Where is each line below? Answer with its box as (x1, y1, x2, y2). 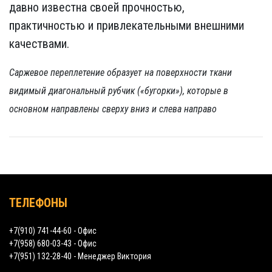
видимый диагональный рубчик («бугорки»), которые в (9, 85, 228, 97)
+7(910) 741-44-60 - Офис (9, 226, 97, 236)
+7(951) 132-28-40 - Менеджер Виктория (9, 251, 151, 261)
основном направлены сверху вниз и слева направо (9, 103, 217, 115)
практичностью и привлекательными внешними (9, 18, 244, 33)
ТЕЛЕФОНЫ (9, 195, 67, 210)
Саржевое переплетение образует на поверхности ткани (9, 67, 232, 78)
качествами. (9, 36, 69, 51)
